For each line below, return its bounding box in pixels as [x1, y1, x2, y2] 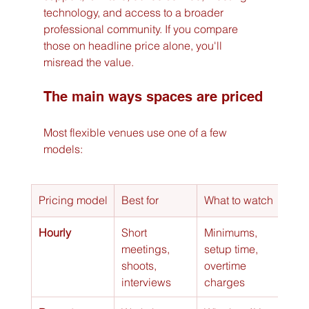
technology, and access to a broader [43, 5, 226, 19]
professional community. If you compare [43, 21, 241, 36]
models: [43, 141, 83, 156]
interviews [121, 275, 171, 289]
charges [203, 275, 245, 289]
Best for [121, 192, 159, 207]
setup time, [203, 241, 261, 256]
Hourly [38, 225, 71, 239]
